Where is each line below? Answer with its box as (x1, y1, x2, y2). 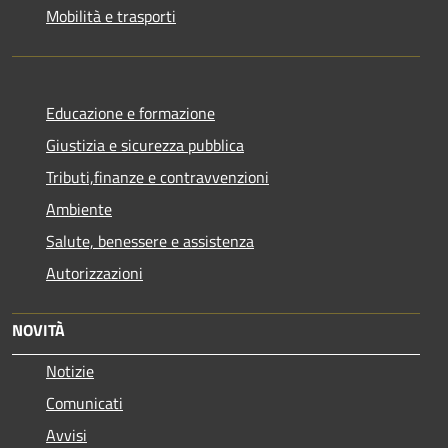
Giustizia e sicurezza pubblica (46, 132, 244, 157)
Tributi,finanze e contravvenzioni (46, 164, 269, 189)
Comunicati (46, 390, 123, 415)
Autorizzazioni (46, 260, 143, 285)
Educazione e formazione (46, 100, 215, 125)
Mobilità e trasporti (46, 3, 176, 28)
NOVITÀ (12, 317, 65, 342)
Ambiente (46, 196, 112, 221)
